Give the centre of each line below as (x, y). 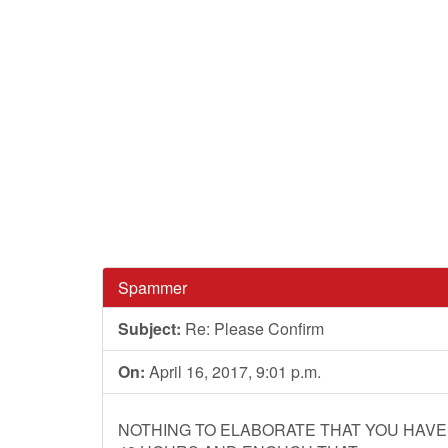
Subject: (149, 328)
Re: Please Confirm (252, 328)
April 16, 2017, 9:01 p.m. (233, 371)
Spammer (152, 287)
